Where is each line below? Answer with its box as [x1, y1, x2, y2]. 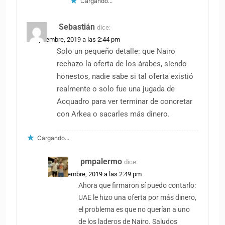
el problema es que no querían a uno [78, 205, 190, 214]
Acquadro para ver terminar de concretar [57, 96, 192, 106]
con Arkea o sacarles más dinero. [57, 109, 170, 119]
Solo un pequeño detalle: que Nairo [57, 46, 175, 56]
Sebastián [59, 22, 95, 32]
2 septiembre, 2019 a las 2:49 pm [48, 170, 142, 178]
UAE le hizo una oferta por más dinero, [78, 193, 197, 202]
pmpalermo [80, 156, 123, 166]
